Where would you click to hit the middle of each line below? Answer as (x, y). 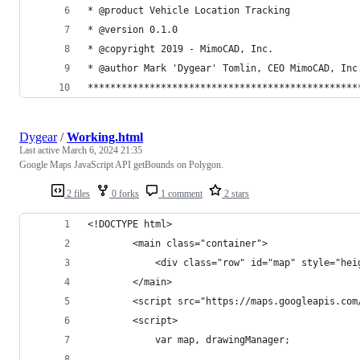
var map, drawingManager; (189, 340)
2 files (77, 193)
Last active (41, 150)
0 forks (124, 193)
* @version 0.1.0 (133, 29)
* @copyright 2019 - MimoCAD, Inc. (180, 49)
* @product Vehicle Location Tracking (189, 10)
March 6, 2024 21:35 (102, 150)
